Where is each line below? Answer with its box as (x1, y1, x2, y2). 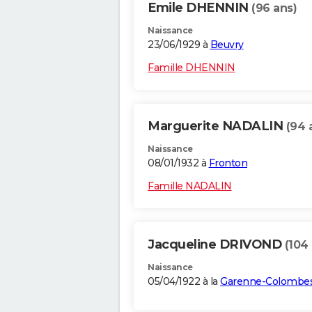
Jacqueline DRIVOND (148, 237, 285, 253)
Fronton (208, 157, 247, 170)
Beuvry (210, 38, 244, 52)
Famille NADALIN (148, 180, 232, 193)
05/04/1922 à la (148, 275, 220, 288)
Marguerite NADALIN (148, 118, 286, 134)
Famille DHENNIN (148, 61, 235, 75)
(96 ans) (251, 1, 297, 15)
